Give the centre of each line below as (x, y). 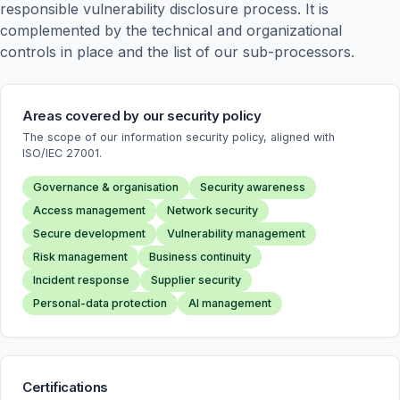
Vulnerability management (236, 233)
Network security (212, 210)
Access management (89, 210)
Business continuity (200, 257)
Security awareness (253, 187)
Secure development (89, 233)
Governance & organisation (106, 187)
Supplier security (196, 280)
